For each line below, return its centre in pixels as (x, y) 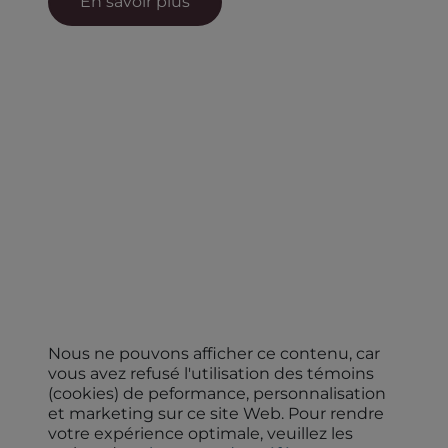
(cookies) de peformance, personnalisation (217, 393)
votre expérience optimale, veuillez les (200, 433)
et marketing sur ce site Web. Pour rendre (216, 413)
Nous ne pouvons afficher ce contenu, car (214, 353)
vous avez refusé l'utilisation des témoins (211, 373)
